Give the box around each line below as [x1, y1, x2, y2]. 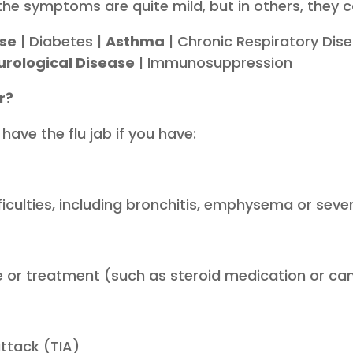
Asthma [106, 32, 165, 52]
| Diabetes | [17, 32, 106, 52]
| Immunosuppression [135, 53, 293, 73]
